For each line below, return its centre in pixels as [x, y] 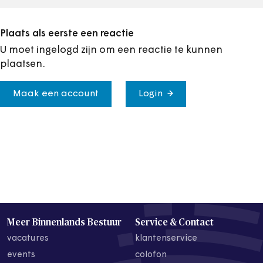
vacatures [28, 238]
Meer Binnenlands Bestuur [64, 222]
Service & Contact [174, 222]
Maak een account [56, 94]
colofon [151, 255]
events [21, 255]
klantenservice [166, 238]
